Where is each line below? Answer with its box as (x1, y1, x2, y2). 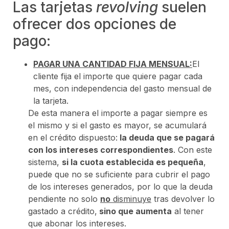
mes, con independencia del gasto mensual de (33, 83, 212, 94)
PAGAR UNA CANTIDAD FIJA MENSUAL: (33, 59, 192, 70)
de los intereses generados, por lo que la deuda (28, 181, 213, 192)
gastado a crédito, (28, 206, 97, 217)
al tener (172, 206, 204, 217)
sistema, (28, 157, 62, 168)
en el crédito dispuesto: (28, 132, 118, 143)
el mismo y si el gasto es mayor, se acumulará (28, 120, 207, 131)
